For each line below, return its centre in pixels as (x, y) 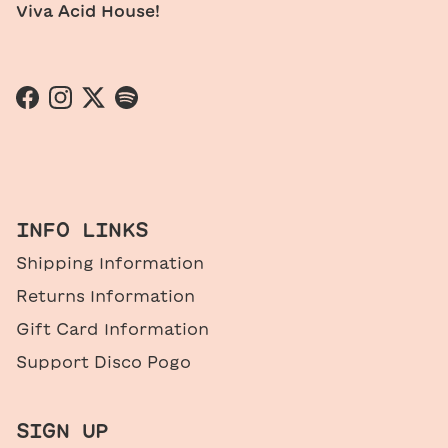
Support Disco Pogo (103, 362)
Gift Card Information (112, 329)
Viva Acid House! (88, 11)
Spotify (157, 107)
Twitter (124, 107)
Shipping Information (110, 263)
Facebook (68, 107)
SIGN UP (62, 430)
